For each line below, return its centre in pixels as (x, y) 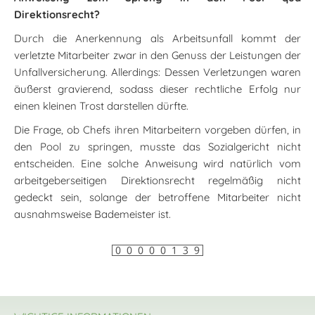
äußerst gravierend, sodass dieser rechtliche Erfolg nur (157, 89)
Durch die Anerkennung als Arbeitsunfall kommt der (157, 38)
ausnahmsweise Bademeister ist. (92, 214)
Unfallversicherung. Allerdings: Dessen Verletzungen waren (157, 72)
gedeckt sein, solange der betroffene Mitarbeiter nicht (157, 197)
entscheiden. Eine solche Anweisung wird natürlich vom (157, 163)
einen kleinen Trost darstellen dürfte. (101, 106)
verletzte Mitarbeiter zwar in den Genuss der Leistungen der (157, 55)
